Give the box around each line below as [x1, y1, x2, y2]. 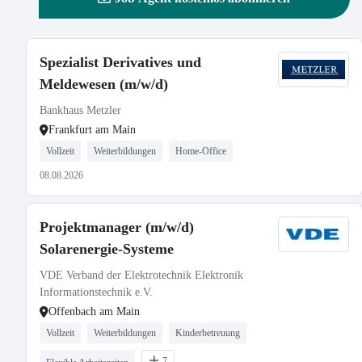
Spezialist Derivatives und [40, 54, 201, 70]
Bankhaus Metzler [40, 104, 121, 116]
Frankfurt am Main [48, 124, 136, 136]
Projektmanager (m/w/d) [40, 219, 194, 235]
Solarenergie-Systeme [40, 241, 174, 257]
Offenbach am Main [48, 305, 140, 318]
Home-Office [175, 145, 226, 157]
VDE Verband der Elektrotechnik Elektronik [40, 269, 243, 281]
